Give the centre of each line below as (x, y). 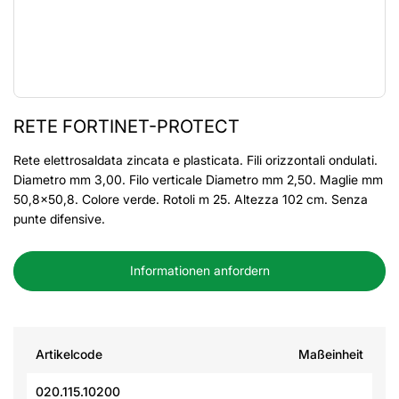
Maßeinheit (331, 354)
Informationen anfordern (199, 270)
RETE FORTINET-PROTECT (126, 126)
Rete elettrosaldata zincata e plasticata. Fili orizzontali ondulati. (195, 160)
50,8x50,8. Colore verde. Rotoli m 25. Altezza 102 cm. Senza (191, 199)
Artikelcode (69, 354)
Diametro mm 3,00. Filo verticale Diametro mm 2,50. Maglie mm (198, 179)
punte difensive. (59, 219)
